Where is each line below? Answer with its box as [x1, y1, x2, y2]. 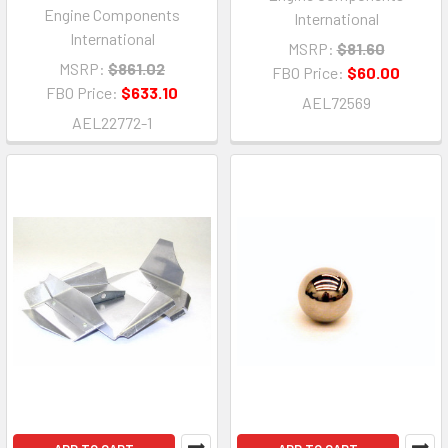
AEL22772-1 [72, 112, 152, 132]
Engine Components [44, 4, 180, 24]
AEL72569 [301, 92, 371, 112]
